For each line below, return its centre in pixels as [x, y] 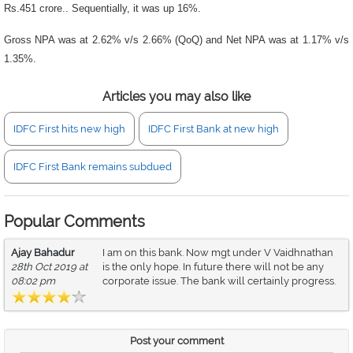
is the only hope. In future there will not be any [213, 267]
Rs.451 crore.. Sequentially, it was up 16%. [102, 8]
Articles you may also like [176, 97]
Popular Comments [74, 221]
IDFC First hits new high [69, 129]
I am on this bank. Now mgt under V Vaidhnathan [218, 253]
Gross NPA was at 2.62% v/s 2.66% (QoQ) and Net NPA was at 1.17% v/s [176, 40]
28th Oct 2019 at [49, 267]
